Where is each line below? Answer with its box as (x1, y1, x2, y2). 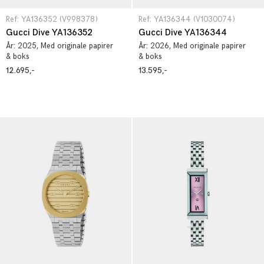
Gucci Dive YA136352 (6, 27, 93, 38)
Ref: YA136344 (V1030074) (138, 15, 235, 24)
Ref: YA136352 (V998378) (6, 15, 98, 24)
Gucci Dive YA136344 (138, 27, 227, 38)
